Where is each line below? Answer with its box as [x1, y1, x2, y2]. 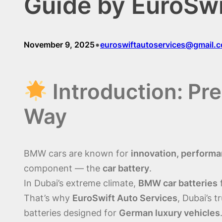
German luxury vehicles [119, 207, 220, 218]
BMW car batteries [138, 177, 218, 188]
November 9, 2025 [24, 39, 95, 50]
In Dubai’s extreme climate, [24, 177, 138, 188]
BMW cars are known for [24, 148, 131, 159]
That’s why [24, 192, 72, 203]
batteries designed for [24, 207, 119, 218]
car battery [103, 163, 149, 173]
